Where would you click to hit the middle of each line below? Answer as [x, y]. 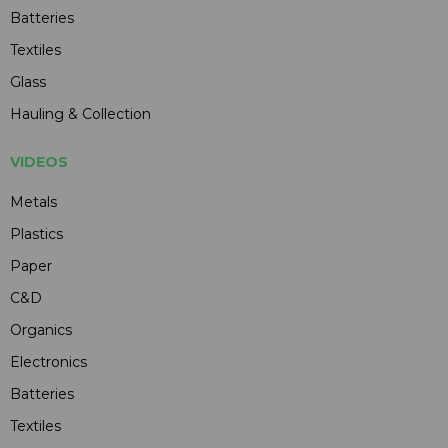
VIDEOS [39, 162]
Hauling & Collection [80, 114]
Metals [33, 202]
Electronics [48, 362]
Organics [41, 330]
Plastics [36, 234]
